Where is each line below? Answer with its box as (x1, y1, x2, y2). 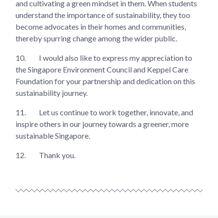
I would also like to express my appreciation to (37, 53, 192, 62)
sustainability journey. (16, 88, 88, 97)
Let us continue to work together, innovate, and (37, 107, 193, 117)
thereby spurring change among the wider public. (16, 33, 177, 43)
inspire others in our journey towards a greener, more (16, 119, 189, 128)
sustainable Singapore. (16, 130, 90, 140)
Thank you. (37, 150, 75, 160)
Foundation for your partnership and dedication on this (16, 76, 195, 86)
